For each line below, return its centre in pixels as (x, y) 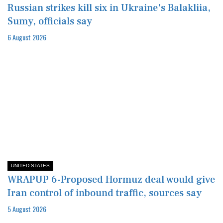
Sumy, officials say (50, 21)
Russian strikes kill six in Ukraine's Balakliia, (109, 8)
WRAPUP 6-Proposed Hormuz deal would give (111, 179)
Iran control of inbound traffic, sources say (105, 193)
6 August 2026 (27, 37)
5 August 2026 (27, 209)
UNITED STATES (30, 165)
